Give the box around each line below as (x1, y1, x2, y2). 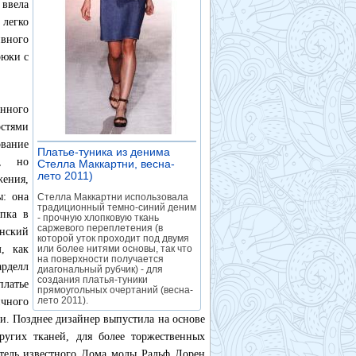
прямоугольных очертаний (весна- (37, 284, 193, 296)
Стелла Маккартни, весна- (37, 157, 175, 170)
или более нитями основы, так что (37, 243, 192, 254)
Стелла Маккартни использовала (37, 192, 188, 203)
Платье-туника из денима (37, 145, 170, 158)
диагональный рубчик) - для (37, 264, 163, 275)
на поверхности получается (37, 253, 164, 265)
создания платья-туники (37, 274, 148, 285)
